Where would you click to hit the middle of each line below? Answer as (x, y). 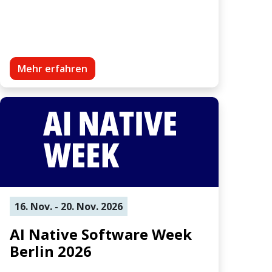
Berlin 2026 (51, 251)
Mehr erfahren (53, 68)
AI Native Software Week (101, 234)
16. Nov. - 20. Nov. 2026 (69, 206)
